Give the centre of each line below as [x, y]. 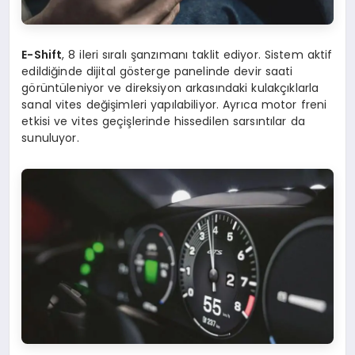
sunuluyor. [50, 137]
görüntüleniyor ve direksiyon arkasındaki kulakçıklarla [170, 88]
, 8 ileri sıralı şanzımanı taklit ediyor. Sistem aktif [197, 54]
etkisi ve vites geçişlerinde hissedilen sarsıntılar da [163, 121]
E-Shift [42, 54]
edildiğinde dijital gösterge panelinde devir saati [157, 71]
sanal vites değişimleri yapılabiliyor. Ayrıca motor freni [174, 104]
